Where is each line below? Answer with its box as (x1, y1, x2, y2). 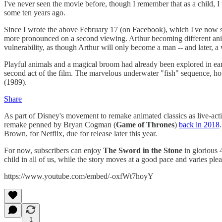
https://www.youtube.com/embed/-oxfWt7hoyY (4, 171, 154, 180)
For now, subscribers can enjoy (4, 146, 103, 155)
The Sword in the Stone (103, 146, 184, 155)
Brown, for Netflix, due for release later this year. (4, 129, 159, 138)
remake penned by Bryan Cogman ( (4, 120, 116, 129)
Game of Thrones (116, 120, 174, 129)
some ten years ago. (4, 8, 65, 17)
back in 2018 (179, 120, 220, 129)
